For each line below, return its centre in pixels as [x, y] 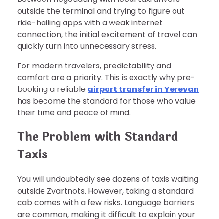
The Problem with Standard [98, 137]
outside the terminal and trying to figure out [101, 11]
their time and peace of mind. [74, 113]
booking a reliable [52, 89]
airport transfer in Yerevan [143, 89]
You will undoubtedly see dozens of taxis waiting [108, 179]
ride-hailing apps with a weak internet [90, 23]
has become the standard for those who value [106, 101]
